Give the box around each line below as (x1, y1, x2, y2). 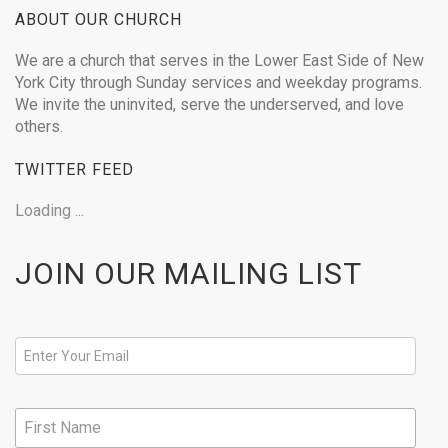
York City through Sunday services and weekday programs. (15, 73, 422, 92)
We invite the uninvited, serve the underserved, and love (15, 95, 404, 114)
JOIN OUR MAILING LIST (15, 256, 362, 291)
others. (15, 117, 63, 136)
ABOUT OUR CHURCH (15, 10, 182, 29)
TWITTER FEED (15, 160, 134, 179)
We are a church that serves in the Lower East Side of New (15, 51, 424, 70)
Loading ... (15, 201, 84, 220)
